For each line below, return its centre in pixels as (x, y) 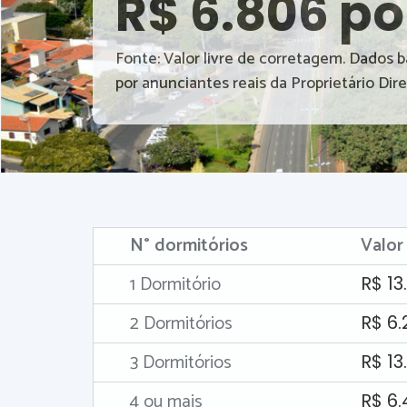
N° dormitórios (189, 246)
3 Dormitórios (181, 363)
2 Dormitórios (181, 324)
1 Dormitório (175, 285)
